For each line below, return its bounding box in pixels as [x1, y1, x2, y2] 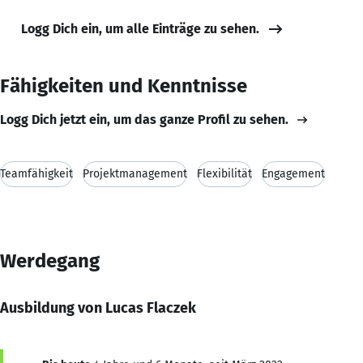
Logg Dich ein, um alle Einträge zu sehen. [21, 20, 259, 36]
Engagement [262, 166, 325, 181]
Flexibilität [197, 166, 252, 181]
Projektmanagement [83, 166, 187, 181]
